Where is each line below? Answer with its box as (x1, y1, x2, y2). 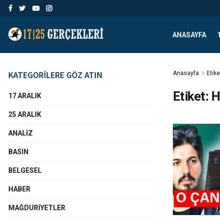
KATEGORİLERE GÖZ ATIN (8, 69, 103, 81)
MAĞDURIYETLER (8, 204, 65, 212)
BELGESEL (8, 166, 42, 174)
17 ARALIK (8, 92, 41, 100)
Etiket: (173, 89, 211, 104)
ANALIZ (8, 129, 33, 137)
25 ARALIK (8, 110, 41, 118)
